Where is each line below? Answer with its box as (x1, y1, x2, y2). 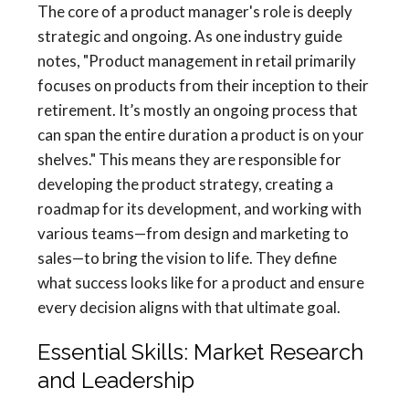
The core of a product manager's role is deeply (37, 2, 352, 22)
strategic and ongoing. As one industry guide (37, 26, 342, 47)
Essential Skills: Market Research (37, 339, 363, 366)
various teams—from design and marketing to (37, 224, 349, 244)
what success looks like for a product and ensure (37, 273, 364, 293)
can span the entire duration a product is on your (37, 125, 364, 145)
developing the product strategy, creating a (37, 174, 333, 194)
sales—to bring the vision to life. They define (37, 248, 337, 268)
